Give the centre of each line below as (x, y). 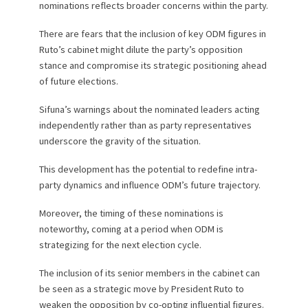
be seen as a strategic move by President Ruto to (141, 288)
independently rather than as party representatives (145, 125)
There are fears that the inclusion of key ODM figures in (152, 34)
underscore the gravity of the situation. (120, 141)
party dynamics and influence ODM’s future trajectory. (150, 185)
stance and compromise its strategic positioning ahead (153, 66)
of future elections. (78, 81)
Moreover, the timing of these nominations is (131, 213)
